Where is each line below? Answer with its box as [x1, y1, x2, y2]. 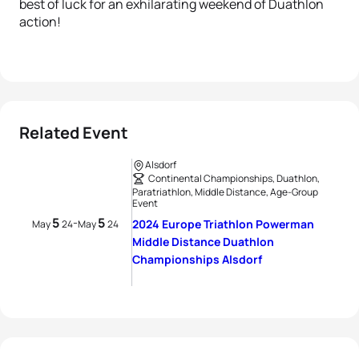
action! [19, 13, 61, 30]
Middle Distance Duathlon [132, 234, 274, 249]
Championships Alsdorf [132, 252, 262, 267]
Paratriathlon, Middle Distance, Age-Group [132, 185, 318, 199]
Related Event [19, 122, 128, 143]
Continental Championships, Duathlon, [148, 171, 320, 185]
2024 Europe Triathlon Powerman [132, 216, 314, 232]
